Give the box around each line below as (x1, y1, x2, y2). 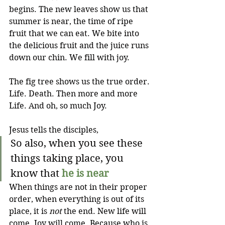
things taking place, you (11, 153, 126, 164)
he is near (62, 168, 108, 179)
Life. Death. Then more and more (9, 89, 140, 98)
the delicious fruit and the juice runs (9, 41, 151, 50)
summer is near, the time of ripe (9, 17, 135, 26)
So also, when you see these (11, 138, 145, 149)
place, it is (9, 206, 49, 216)
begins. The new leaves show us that (9, 5, 150, 14)
